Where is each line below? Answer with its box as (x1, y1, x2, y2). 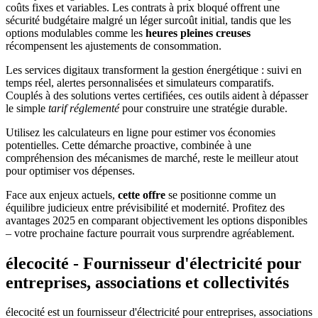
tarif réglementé (48, 102, 119, 114)
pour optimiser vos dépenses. (6, 164, 135, 177)
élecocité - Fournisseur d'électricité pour (6, 253, 302, 273)
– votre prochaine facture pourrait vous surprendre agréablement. (6, 226, 295, 239)
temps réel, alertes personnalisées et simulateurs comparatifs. (6, 76, 274, 89)
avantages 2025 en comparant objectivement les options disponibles (6, 214, 307, 226)
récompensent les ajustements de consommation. (6, 39, 221, 52)
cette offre (118, 188, 165, 201)
